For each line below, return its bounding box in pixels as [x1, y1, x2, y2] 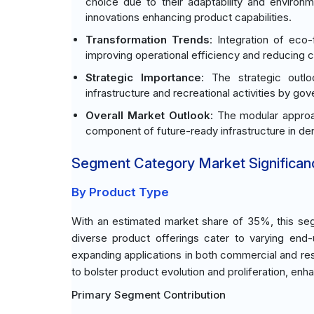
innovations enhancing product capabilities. [86, 11, 292, 24]
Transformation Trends [86, 33, 210, 46]
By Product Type [71, 185, 169, 199]
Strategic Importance [86, 71, 201, 84]
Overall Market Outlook [86, 109, 210, 122]
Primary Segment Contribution [71, 288, 226, 301]
